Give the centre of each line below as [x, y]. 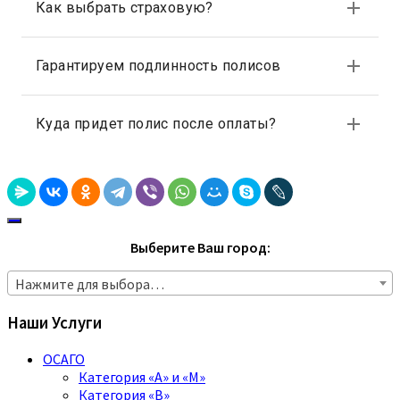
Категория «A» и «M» [142, 376]
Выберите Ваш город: [200, 248]
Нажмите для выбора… [90, 284]
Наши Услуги [54, 323]
